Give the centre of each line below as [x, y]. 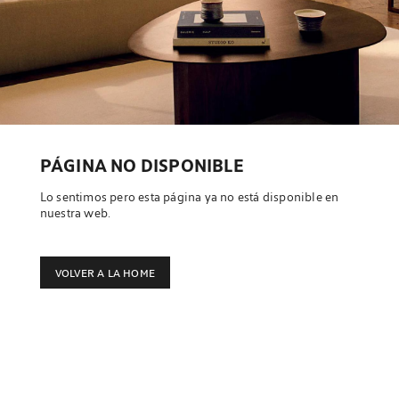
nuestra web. [75, 212]
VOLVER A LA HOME [105, 272]
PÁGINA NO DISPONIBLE [142, 165]
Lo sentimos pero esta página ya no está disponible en [189, 196]
